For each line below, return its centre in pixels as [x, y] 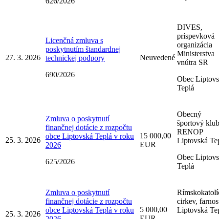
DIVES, [190, 27]
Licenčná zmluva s [74, 40]
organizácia [195, 44]
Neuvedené [157, 57]
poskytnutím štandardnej [83, 49]
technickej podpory [75, 58]
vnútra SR [193, 62]
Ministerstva [196, 53]
